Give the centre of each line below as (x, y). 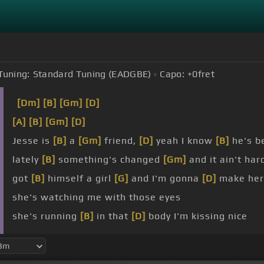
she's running (46, 216)
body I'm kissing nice (197, 216)
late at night (229, 235)
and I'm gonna (165, 179)
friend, (120, 141)
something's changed (109, 160)
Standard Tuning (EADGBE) (92, 74)
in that (113, 216)
